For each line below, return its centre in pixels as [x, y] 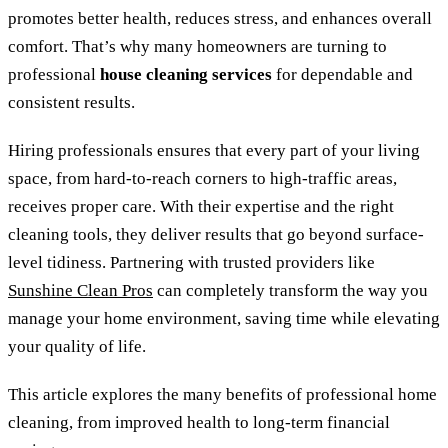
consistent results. [71, 103]
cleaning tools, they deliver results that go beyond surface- [216, 234]
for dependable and [342, 75]
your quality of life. [77, 346]
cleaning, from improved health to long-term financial [199, 422]
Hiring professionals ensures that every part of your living [214, 150]
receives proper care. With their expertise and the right [201, 206]
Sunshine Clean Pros [80, 290]
